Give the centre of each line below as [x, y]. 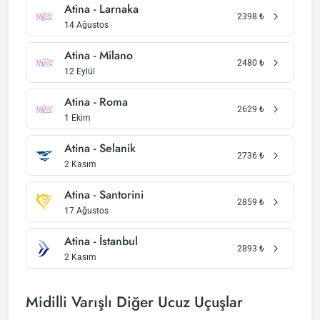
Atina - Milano [99, 55]
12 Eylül [80, 71]
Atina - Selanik [100, 148]
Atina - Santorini [104, 195]
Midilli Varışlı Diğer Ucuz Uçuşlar [134, 302]
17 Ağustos [86, 211]
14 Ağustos [86, 25]
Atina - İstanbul [101, 241]
